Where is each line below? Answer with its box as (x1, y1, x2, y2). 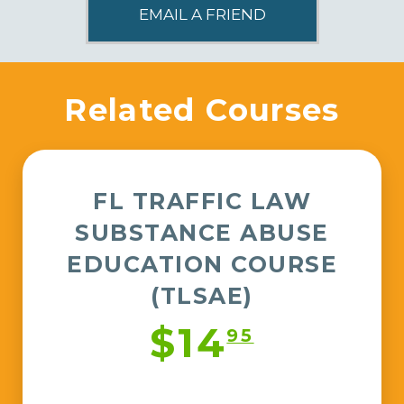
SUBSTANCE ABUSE (75, 219, 329, 247)
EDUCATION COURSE (67, 251, 337, 279)
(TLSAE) (151, 282, 253, 310)
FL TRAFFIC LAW (93, 188, 311, 216)
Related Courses (64, 91, 340, 130)
